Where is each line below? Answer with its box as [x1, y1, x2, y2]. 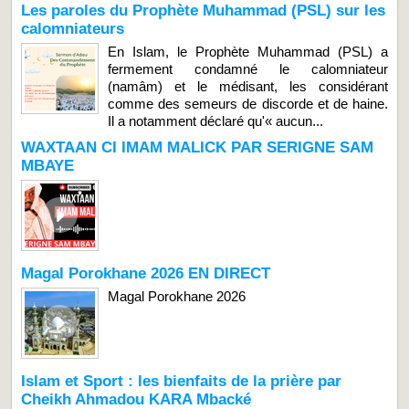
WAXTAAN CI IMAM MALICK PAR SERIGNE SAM [21, 138, 373, 156]
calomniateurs [21, 19, 124, 37]
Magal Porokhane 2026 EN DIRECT [21, 264, 270, 282]
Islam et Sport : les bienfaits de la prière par [21, 372, 341, 390]
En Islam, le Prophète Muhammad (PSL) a [108, 43, 388, 59]
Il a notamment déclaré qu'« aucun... [108, 112, 323, 129]
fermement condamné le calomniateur [108, 60, 388, 77]
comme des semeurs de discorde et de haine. [108, 95, 388, 111]
